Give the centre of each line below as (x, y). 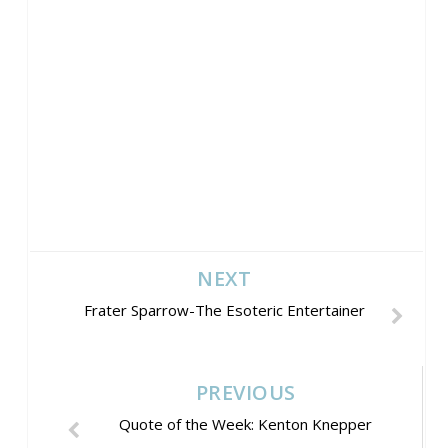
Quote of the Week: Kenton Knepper (246, 423)
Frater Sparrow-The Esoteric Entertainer (224, 309)
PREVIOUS (245, 392)
